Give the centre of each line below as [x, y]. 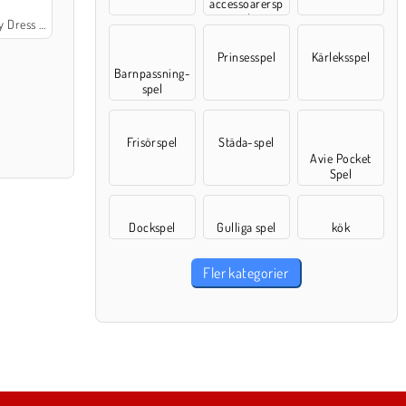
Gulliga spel [246, 227]
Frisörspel [152, 142]
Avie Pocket [341, 158]
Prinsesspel [246, 57]
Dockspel [152, 227]
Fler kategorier [246, 273]
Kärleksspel [341, 57]
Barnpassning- [152, 73]
